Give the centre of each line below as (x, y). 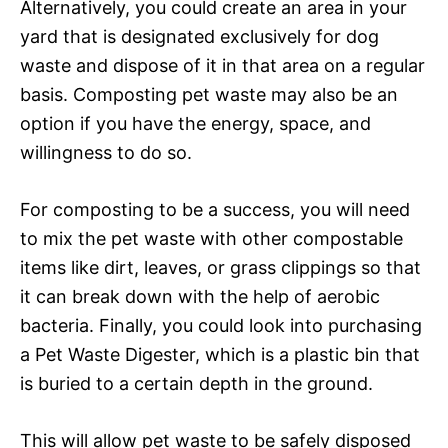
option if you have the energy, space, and (195, 123)
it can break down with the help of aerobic (200, 296)
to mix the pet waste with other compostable (211, 238)
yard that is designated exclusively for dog (199, 36)
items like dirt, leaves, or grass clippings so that (220, 267)
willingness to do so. (106, 152)
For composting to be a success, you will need (215, 209)
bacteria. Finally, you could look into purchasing (221, 325)
